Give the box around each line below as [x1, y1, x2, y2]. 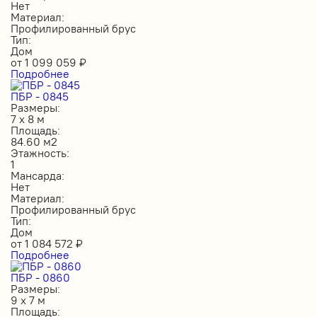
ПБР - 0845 [11, 88, 69, 103]
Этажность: [11, 145, 69, 160]
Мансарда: [11, 168, 64, 183]
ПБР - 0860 [11, 270, 70, 284]
